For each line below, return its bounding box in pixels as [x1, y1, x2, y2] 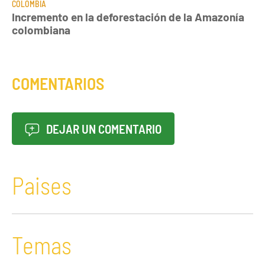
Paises [12, 170, 72, 199]
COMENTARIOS [12, 73, 104, 94]
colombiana [12, 22, 70, 37]
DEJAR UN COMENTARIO [44, 121, 162, 136]
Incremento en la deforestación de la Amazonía [12, 9, 244, 24]
